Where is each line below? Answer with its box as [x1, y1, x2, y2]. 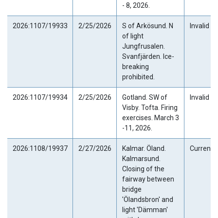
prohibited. [122, 73, 155, 81]
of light [122, 32, 144, 40]
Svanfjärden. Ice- [122, 52, 174, 60]
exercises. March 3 [122, 113, 179, 122]
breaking [122, 62, 149, 71]
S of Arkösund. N [122, 21, 173, 30]
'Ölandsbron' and [122, 195, 173, 203]
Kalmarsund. [122, 154, 161, 163]
